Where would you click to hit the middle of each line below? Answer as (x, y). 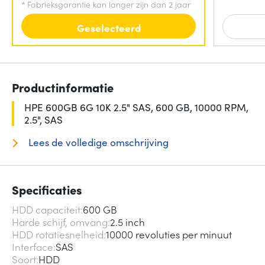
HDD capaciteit (46, 210)
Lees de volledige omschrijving (97, 142)
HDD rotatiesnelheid (58, 235)
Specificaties (47, 190)
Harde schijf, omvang (60, 222)
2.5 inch (127, 222)
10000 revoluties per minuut (169, 235)
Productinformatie (63, 87)
